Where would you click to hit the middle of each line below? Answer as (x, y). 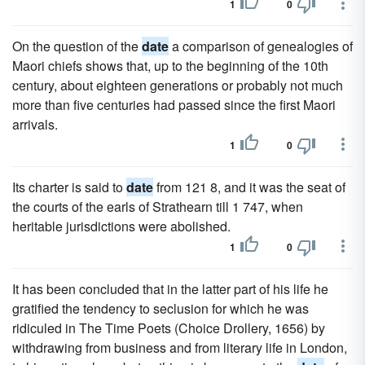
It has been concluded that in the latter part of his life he (170, 289)
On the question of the (77, 46)
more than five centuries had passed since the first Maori (174, 105)
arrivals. (35, 124)
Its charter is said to (69, 187)
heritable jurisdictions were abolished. (121, 226)
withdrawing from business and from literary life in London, (180, 347)
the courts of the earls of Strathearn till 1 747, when (158, 207)
